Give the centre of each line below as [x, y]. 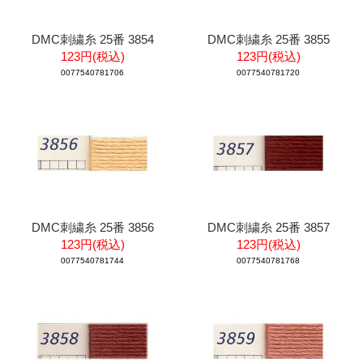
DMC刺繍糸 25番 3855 [268, 39]
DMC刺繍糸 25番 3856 [92, 227]
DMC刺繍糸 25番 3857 [268, 227]
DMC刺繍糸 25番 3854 [92, 39]
